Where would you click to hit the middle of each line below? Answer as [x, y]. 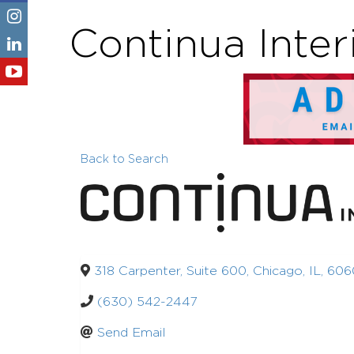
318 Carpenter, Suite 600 [170, 271]
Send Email [132, 333]
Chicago [278, 271]
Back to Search [124, 159]
